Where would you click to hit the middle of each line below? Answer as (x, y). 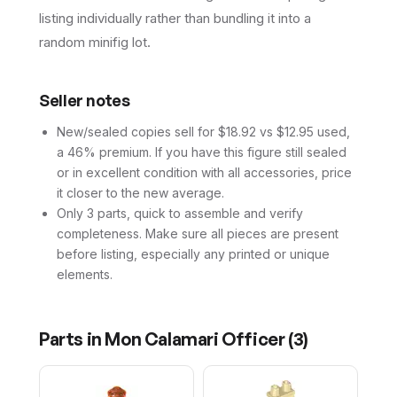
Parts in (72, 339)
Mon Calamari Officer (195, 339)
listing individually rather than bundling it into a (175, 19)
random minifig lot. (95, 43)
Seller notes (85, 101)
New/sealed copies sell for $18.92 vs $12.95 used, (203, 132)
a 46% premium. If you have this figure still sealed (202, 152)
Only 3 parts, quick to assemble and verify (180, 214)
